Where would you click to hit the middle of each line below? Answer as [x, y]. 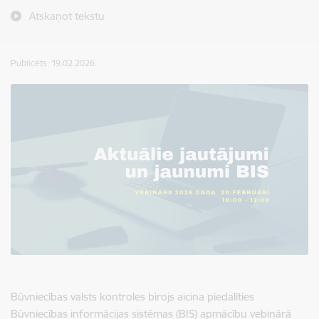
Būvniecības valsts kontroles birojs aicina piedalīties [132, 296]
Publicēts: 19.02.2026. [54, 63]
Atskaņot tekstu [67, 16]
